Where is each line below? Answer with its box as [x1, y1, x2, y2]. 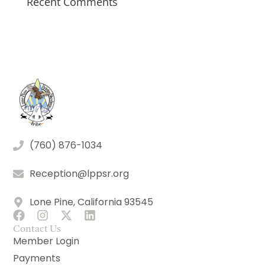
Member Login [13, 234, 80, 248]
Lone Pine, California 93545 [29, 195, 153, 209]
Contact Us [13, 225, 62, 235]
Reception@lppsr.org [29, 167, 129, 181]
